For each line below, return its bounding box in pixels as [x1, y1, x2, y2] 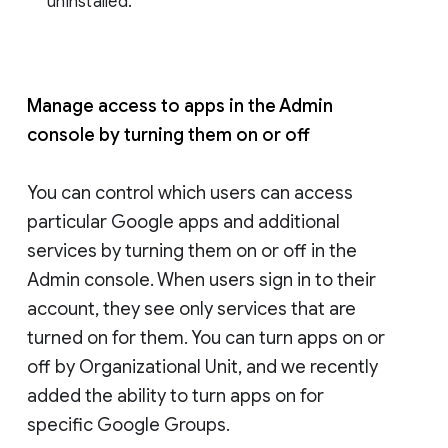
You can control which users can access [27, 181, 353, 204]
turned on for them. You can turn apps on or [27, 326, 385, 349]
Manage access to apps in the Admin [27, 94, 333, 117]
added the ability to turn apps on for [27, 384, 324, 407]
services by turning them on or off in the [27, 239, 357, 262]
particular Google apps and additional [27, 210, 340, 233]
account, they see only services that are [27, 297, 356, 320]
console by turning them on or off [27, 123, 314, 146]
